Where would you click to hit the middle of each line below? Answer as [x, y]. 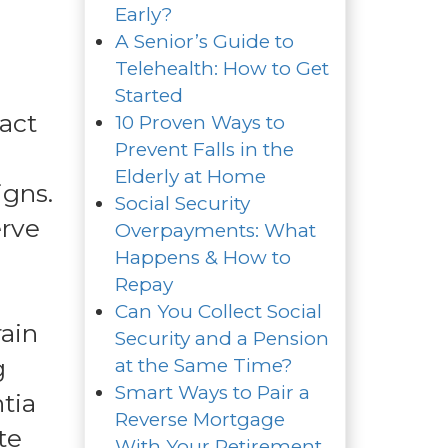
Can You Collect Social [218, 311]
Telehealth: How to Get [221, 68]
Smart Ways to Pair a [212, 392]
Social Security [182, 203]
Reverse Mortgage [199, 419]
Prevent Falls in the [204, 149]
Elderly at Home [190, 176]
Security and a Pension [221, 338]
